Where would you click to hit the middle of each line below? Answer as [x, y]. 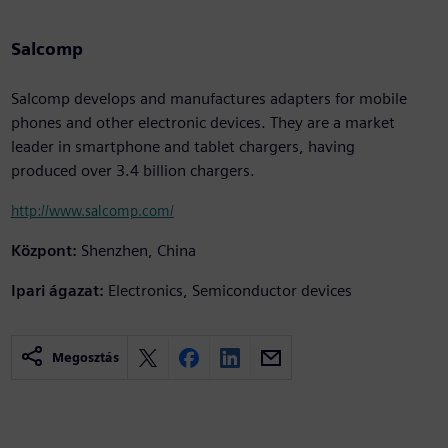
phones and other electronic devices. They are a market [202, 123]
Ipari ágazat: [57, 291]
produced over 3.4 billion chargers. [132, 171]
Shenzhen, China [138, 251]
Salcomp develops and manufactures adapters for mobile [208, 99]
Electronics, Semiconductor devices [229, 291]
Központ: [43, 251]
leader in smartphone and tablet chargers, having [182, 147]
